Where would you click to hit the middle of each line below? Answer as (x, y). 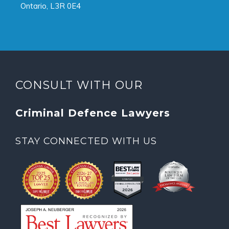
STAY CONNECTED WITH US (86, 141)
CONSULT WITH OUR (79, 85)
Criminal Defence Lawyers (93, 113)
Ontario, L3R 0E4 (51, 6)
